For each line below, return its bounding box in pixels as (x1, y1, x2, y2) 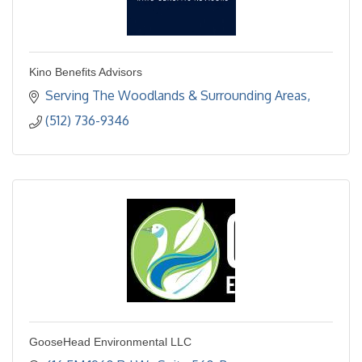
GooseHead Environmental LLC (29, 335, 192, 348)
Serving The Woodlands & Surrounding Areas (45, 86, 307, 103)
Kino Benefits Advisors (29, 65, 142, 78)
